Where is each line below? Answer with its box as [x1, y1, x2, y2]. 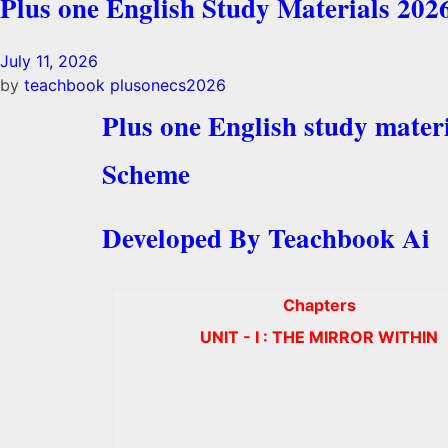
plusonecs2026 [110, 74, 226, 95]
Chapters [282, 295, 356, 316]
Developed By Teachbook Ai [102, 218, 430, 258]
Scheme [102, 153, 190, 193]
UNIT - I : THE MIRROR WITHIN [200, 327, 438, 348]
